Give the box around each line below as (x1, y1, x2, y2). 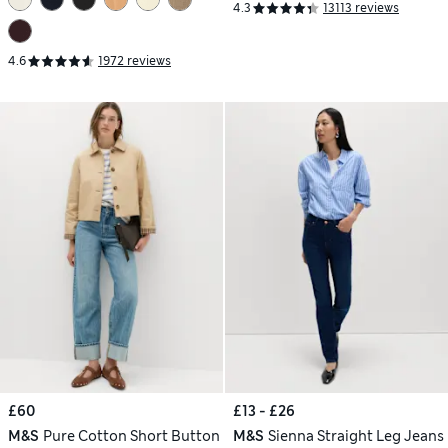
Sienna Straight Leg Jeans (267, 426, 444, 445)
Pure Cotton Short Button (42, 426, 220, 445)
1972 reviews (98, 53, 171, 70)
